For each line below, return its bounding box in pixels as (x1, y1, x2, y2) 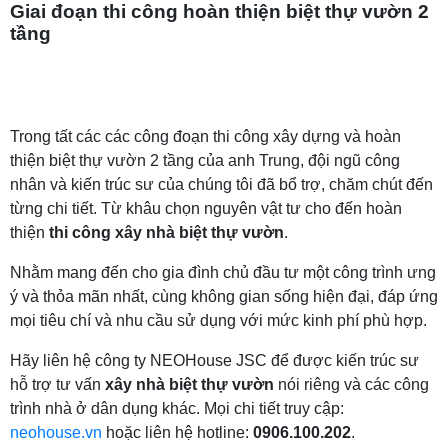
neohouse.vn (10, 423, 102, 441)
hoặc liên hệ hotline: (102, 423, 253, 441)
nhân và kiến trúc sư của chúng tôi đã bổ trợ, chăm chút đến (10, 175, 433, 193)
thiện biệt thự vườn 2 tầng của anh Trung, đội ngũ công (10, 151, 400, 169)
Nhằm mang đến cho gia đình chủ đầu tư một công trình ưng (10, 263, 436, 281)
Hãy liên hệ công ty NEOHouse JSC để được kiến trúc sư (10, 351, 419, 369)
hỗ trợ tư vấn (10, 375, 105, 393)
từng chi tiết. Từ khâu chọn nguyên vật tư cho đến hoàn (10, 199, 402, 217)
